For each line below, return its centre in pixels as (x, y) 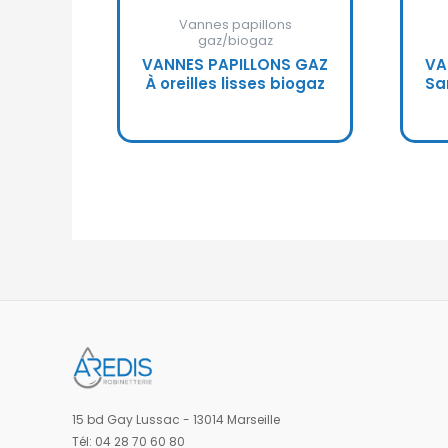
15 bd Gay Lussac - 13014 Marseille (176, 419)
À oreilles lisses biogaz (235, 84)
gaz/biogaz (235, 41)
